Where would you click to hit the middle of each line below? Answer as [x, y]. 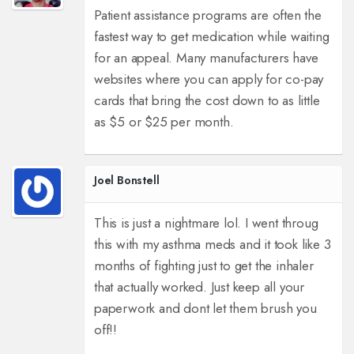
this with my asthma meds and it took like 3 [212, 245]
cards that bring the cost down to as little [207, 101]
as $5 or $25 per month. [164, 122]
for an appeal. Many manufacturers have [206, 58]
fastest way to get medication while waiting [211, 37]
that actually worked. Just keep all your [199, 287]
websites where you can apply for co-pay [209, 79]
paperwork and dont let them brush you [205, 309]
